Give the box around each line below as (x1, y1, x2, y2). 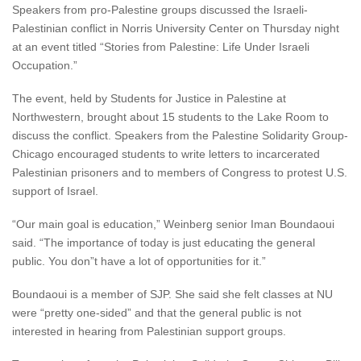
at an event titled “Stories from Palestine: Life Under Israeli (12, 40, 309, 53)
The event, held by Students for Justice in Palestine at (12, 92, 286, 105)
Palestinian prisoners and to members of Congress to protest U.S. (12, 166, 347, 179)
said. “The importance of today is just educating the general (12, 236, 315, 249)
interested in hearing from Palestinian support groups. (12, 325, 286, 338)
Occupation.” (12, 59, 77, 72)
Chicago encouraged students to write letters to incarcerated (12, 147, 320, 160)
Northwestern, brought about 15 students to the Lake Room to (12, 110, 329, 123)
